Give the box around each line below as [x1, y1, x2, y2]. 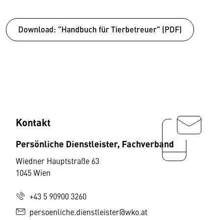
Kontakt [16, 114, 51, 129]
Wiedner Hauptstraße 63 [16, 155, 99, 166]
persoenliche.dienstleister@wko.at [29, 206, 147, 217]
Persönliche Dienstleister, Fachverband [16, 137, 174, 150]
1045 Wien [16, 166, 51, 178]
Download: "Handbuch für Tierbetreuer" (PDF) [18, 23, 182, 35]
